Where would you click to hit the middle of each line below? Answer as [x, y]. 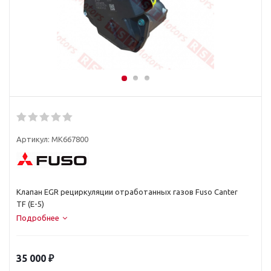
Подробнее [38, 218]
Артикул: [33, 139]
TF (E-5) [30, 204]
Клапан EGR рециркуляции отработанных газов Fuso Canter [127, 192]
